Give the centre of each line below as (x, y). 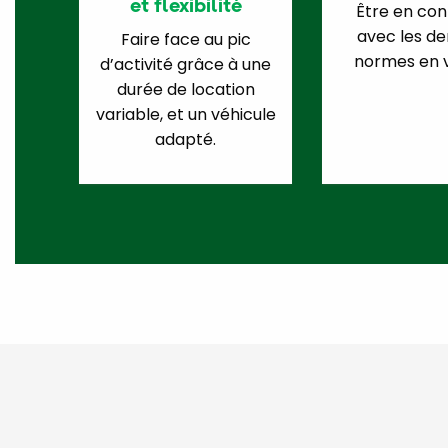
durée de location (185, 90)
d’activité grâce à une (186, 65)
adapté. (186, 140)
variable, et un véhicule (185, 115)
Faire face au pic (185, 40)
